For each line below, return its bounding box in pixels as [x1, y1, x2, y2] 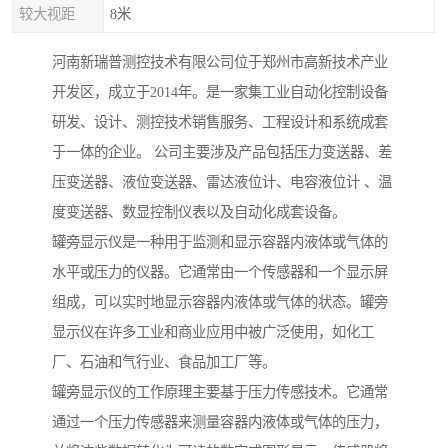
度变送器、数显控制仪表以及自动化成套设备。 [52, 204, 346, 221]
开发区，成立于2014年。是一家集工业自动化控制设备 [52, 84, 388, 101]
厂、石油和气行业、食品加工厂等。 [52, 354, 276, 371]
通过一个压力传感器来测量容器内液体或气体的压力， [52, 414, 388, 431]
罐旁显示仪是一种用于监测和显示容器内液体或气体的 [52, 234, 388, 251]
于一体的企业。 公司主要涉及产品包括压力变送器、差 [52, 144, 392, 161]
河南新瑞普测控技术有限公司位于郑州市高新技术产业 [52, 54, 388, 71]
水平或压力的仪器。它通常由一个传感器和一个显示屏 [52, 264, 388, 281]
